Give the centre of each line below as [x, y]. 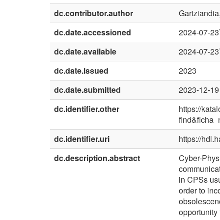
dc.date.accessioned [93, 32]
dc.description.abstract [97, 158]
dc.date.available [85, 52]
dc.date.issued [81, 71]
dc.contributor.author [94, 13]
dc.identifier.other [87, 109]
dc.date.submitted [87, 90]
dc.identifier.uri [82, 139]
